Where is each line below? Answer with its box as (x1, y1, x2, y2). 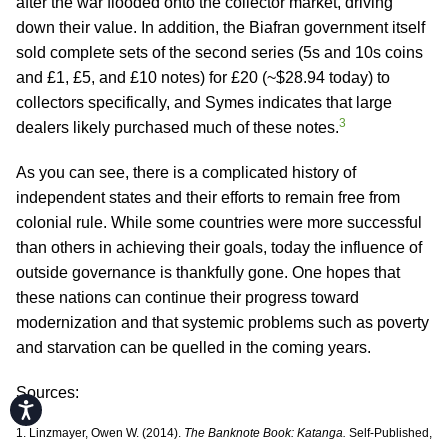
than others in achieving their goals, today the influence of (16, 239, 422, 256)
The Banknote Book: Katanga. (184, 426, 346, 440)
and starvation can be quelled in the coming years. (16, 339, 371, 356)
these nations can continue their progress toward (16, 289, 359, 306)
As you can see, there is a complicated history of (16, 164, 356, 181)
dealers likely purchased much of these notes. (16, 119, 339, 136)
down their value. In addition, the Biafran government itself (16, 19, 425, 36)
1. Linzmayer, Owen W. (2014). (16, 426, 184, 440)
